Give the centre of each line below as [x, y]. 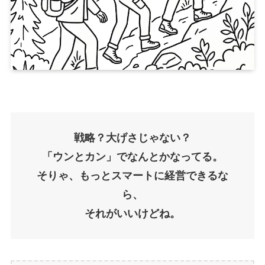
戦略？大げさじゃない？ [132, 138]
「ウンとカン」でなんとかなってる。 [132, 156]
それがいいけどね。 [132, 213]
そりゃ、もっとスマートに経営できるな [132, 175]
